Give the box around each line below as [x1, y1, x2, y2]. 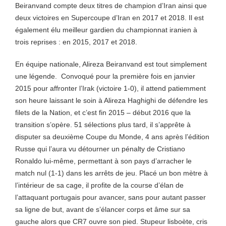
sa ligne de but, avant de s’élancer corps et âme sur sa [15, 205, 190, 213]
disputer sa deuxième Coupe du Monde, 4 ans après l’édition [15, 133, 209, 141]
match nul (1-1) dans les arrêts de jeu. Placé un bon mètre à [15, 169, 208, 177]
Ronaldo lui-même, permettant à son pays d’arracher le [15, 157, 192, 165]
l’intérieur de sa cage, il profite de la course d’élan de [15, 181, 184, 189]
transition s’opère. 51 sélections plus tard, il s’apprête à [15, 121, 191, 129]
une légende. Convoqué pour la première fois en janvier [15, 72, 195, 80]
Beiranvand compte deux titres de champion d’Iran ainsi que [15, 2, 207, 10]
